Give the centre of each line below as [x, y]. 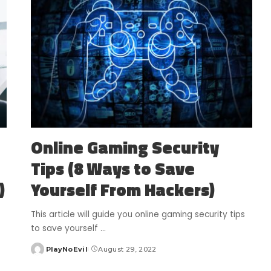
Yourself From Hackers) [122, 189]
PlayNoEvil [67, 249]
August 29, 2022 [127, 249]
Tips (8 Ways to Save [113, 168]
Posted [44, 254]
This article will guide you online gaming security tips [138, 214]
